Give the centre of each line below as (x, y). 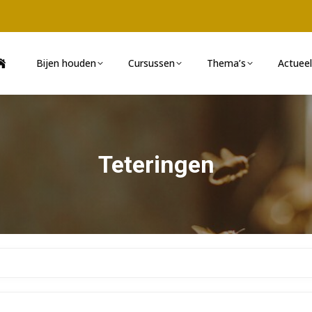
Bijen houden (66, 63)
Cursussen (151, 63)
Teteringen (156, 164)
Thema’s (226, 63)
